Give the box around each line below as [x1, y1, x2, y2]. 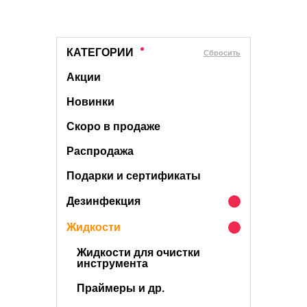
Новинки [66, 96, 114, 108]
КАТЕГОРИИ [66, 47, 134, 58]
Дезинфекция [66, 195, 140, 207]
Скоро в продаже [66, 121, 160, 132]
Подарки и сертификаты [66, 170, 201, 182]
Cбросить [204, 48, 241, 57]
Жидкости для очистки [77, 247, 200, 258]
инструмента [77, 258, 148, 269]
